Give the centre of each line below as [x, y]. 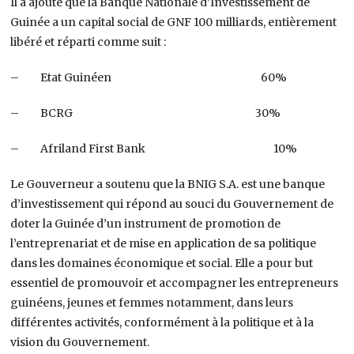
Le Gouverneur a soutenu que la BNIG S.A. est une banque [168, 184]
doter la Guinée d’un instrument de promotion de [146, 223]
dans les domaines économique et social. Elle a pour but [162, 263]
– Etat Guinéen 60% [149, 77]
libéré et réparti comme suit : [88, 41]
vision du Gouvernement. [80, 342]
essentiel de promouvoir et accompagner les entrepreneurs [175, 282]
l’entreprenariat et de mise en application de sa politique [164, 243]
